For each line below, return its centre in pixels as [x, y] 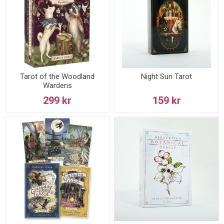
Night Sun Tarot [167, 76]
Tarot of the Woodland [57, 76]
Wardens [57, 85]
